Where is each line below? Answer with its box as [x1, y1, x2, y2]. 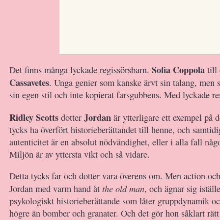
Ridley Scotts [9, 110, 58, 124]
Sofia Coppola [152, 63, 205, 76]
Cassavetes [9, 76, 49, 89]
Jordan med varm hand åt [9, 183, 100, 194]
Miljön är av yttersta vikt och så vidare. [9, 148, 150, 160]
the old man [100, 182, 144, 194]
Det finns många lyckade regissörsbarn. [9, 64, 152, 76]
